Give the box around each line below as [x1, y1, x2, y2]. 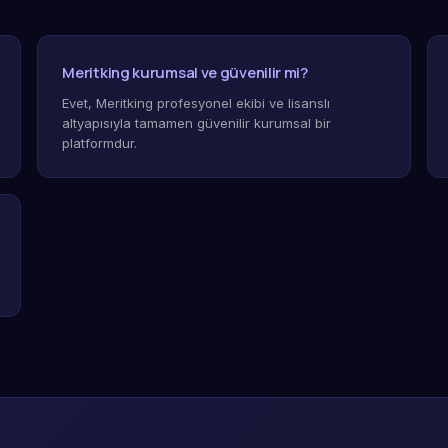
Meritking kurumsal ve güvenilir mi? [62, 62, 308, 83]
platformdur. [62, 135, 138, 151]
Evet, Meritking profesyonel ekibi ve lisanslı [62, 95, 331, 111]
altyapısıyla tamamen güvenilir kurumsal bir [62, 115, 332, 131]
